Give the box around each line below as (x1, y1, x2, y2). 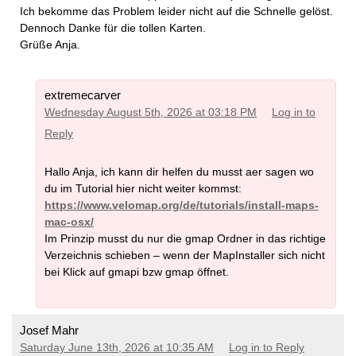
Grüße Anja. (20, 37, 80, 51)
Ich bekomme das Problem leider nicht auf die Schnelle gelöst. (20, 4, 333, 17)
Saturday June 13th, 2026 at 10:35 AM (20, 342, 214, 354)
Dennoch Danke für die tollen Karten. (20, 21, 206, 34)
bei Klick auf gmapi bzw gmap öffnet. (44, 265, 229, 279)
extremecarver (44, 88, 121, 103)
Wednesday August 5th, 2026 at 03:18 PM (44, 106, 257, 119)
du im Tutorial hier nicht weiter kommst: (44, 182, 242, 195)
